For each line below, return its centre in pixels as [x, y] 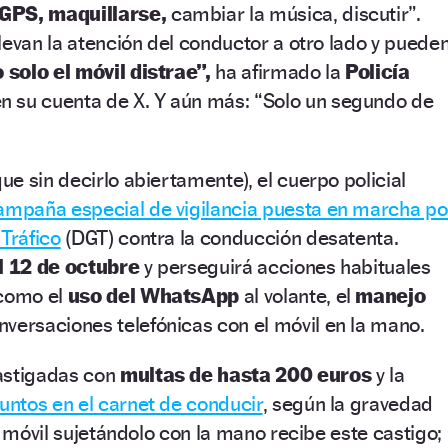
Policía [377, 71]
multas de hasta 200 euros [247, 374]
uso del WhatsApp [155, 295]
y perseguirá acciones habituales [287, 266]
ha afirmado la [280, 71]
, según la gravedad [347, 403]
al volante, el [299, 295]
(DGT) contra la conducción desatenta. [229, 237]
